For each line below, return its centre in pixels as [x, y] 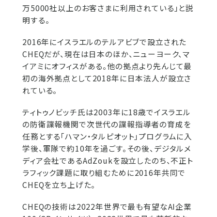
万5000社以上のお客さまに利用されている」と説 [108, 8]
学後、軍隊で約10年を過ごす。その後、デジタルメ [107, 148]
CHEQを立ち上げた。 [59, 185]
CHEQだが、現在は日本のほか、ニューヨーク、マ [106, 54]
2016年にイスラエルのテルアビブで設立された [105, 42]
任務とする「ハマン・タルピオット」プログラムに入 [108, 136]
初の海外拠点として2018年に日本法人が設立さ [107, 78]
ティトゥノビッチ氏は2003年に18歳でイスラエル [107, 112]
